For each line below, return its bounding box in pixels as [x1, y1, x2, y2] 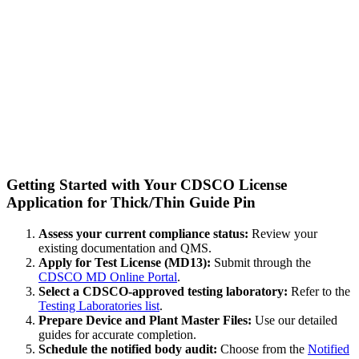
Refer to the [288, 284, 350, 298]
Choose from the [217, 341, 308, 356]
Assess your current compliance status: [38, 226, 248, 240]
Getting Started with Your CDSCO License [6, 176, 287, 194]
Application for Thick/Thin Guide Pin [6, 194, 256, 212]
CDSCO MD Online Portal [38, 269, 177, 284]
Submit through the [211, 255, 311, 269]
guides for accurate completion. [38, 327, 196, 341]
